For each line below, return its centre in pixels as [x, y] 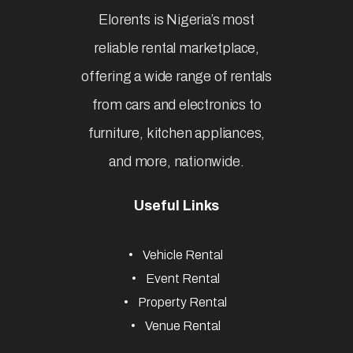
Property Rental [182, 302]
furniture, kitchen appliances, [176, 133]
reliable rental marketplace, [176, 48]
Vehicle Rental [182, 255]
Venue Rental [182, 325]
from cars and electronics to [176, 104]
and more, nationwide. [176, 161]
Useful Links [176, 205]
